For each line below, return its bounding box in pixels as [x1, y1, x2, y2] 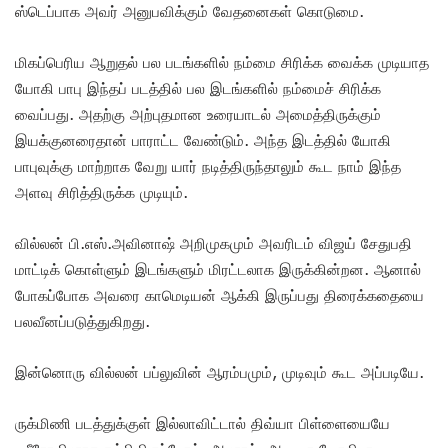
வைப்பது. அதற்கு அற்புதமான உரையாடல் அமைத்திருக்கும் [15, 105, 381, 124]
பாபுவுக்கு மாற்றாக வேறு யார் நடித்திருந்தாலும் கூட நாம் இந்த [15, 157, 401, 176]
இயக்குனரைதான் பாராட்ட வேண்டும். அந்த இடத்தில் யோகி [15, 131, 391, 150]
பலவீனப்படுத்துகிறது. [15, 312, 155, 331]
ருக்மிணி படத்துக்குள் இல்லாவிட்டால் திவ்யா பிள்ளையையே [15, 414, 390, 433]
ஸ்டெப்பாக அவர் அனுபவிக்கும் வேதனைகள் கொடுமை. [15, 2, 369, 21]
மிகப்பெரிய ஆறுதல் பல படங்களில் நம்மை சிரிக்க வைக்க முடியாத [15, 53, 429, 72]
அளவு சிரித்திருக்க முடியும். [15, 183, 188, 202]
